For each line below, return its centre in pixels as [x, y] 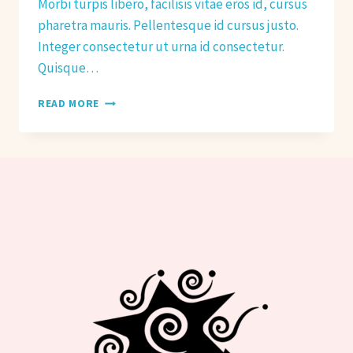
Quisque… [68, 68]
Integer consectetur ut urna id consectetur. [161, 47]
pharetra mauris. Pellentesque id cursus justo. [168, 26]
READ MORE [69, 104]
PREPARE [123, 133]
